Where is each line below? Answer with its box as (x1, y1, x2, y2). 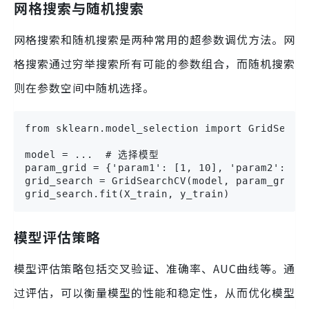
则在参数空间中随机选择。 (14, 79, 154, 97)
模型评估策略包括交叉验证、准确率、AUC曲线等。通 (14, 260, 295, 277)
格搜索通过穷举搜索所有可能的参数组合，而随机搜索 (14, 55, 295, 72)
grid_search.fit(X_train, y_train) (25, 188, 230, 200)
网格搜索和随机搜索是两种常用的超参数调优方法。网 (14, 31, 295, 48)
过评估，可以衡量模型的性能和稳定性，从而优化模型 (14, 284, 295, 301)
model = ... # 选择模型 (25, 149, 159, 161)
